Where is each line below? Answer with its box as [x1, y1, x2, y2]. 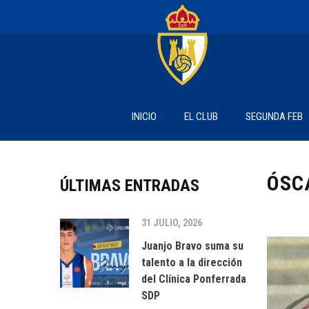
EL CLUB [184, 110, 218, 123]
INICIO [132, 110, 157, 123]
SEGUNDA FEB [246, 110, 303, 123]
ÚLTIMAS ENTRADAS [60, 176, 199, 195]
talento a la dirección [141, 256, 242, 269]
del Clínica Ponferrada [141, 272, 246, 286]
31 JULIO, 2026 [141, 217, 202, 228]
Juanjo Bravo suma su [141, 239, 243, 252]
